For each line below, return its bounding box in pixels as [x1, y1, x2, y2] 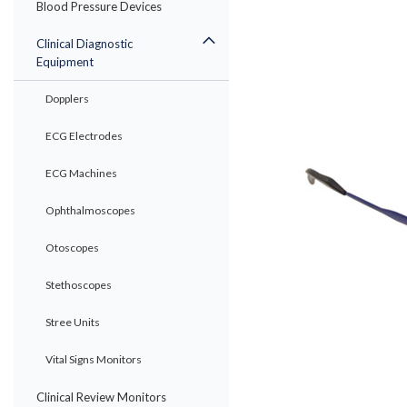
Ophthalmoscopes [45, 203, 135, 217]
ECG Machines [45, 166, 117, 180]
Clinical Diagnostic [36, 36, 133, 51]
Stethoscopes [45, 278, 112, 292]
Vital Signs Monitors [45, 352, 142, 366]
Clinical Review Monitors [36, 390, 166, 404]
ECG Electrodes [45, 129, 123, 143]
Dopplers [45, 92, 89, 105]
